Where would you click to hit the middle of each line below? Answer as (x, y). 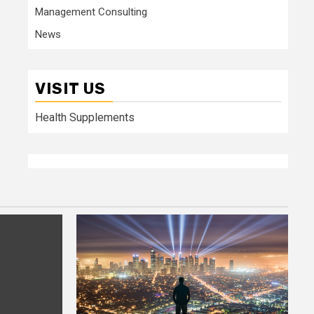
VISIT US (70, 88)
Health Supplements (85, 117)
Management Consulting (91, 12)
